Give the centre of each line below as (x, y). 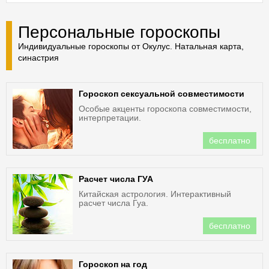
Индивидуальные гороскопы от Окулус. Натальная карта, (131, 46)
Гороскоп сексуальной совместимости (162, 94)
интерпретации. (110, 118)
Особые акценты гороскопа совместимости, (165, 109)
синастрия (38, 58)
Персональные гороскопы (119, 32)
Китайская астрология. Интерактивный (155, 194)
